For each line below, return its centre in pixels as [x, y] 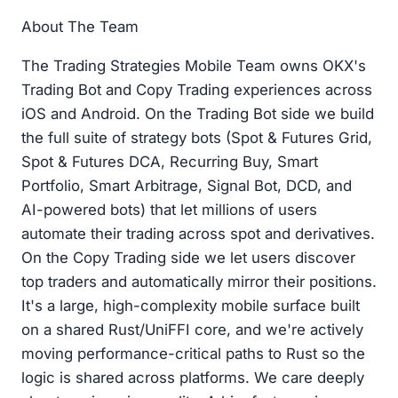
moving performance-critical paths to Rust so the [193, 353]
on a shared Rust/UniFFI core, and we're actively [192, 329]
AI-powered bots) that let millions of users [169, 209]
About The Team [80, 27]
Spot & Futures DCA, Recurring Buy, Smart [170, 161]
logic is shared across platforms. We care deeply [193, 377]
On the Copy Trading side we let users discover [188, 257]
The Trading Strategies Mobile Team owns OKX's [194, 65]
